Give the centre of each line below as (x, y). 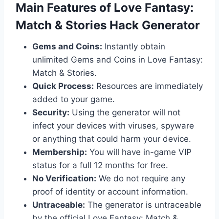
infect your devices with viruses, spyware (113, 125)
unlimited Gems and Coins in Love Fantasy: (118, 59)
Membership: (60, 152)
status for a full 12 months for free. (100, 165)
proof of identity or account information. (110, 191)
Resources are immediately (148, 86)
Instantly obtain (134, 46)
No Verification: (64, 178)
